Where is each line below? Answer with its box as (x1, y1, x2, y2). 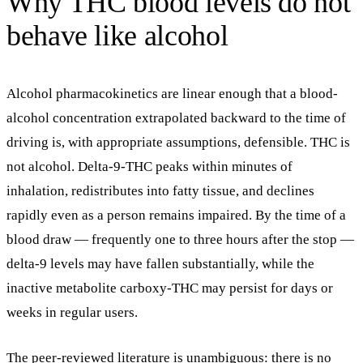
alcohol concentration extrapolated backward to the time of (6, 110, 346, 126)
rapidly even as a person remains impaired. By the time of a (6, 207, 346, 224)
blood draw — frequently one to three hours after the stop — (6, 232, 354, 248)
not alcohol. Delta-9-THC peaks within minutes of (6, 159, 293, 175)
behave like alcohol (6, 19, 228, 53)
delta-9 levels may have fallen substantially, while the (6, 256, 314, 272)
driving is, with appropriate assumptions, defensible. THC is (6, 135, 350, 151)
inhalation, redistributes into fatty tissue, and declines (6, 183, 314, 199)
